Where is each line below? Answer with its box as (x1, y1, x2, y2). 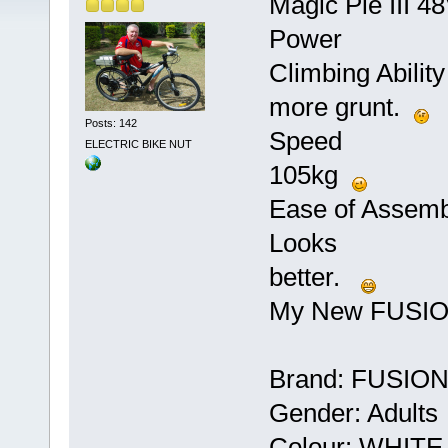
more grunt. (268, 92, 414, 123)
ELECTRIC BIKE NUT (84, 138, 192, 151)
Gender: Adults (268, 398, 438, 429)
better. (268, 262, 361, 293)
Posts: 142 (84, 116, 137, 129)
